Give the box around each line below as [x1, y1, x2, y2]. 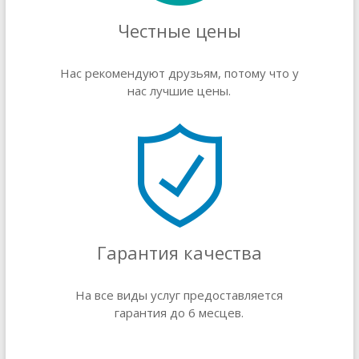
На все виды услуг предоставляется [75, 287, 284, 303]
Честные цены [117, 18, 241, 42]
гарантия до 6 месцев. [115, 305, 244, 321]
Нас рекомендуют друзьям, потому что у [59, 65, 299, 81]
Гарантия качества [96, 240, 262, 264]
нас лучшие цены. [127, 83, 232, 99]
